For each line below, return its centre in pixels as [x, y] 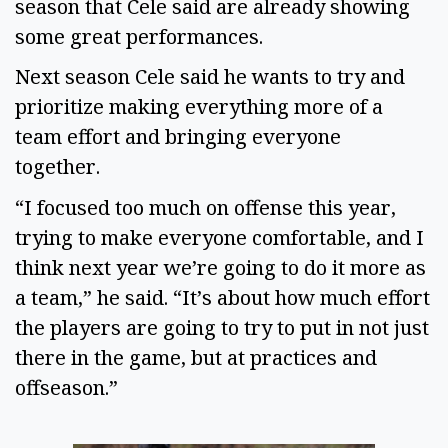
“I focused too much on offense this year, [205, 207]
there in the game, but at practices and [196, 357]
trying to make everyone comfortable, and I [219, 237]
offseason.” [69, 387]
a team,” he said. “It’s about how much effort [222, 297]
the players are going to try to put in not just [222, 327]
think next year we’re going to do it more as [220, 267]
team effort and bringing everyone [178, 137]
